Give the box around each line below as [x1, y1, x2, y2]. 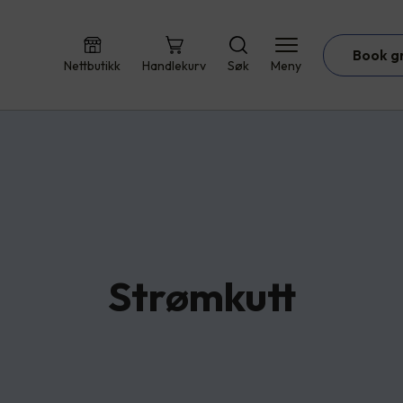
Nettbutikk [64, 58, 121, 74]
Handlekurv [142, 58, 206, 74]
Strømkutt [107, 271, 296, 322]
